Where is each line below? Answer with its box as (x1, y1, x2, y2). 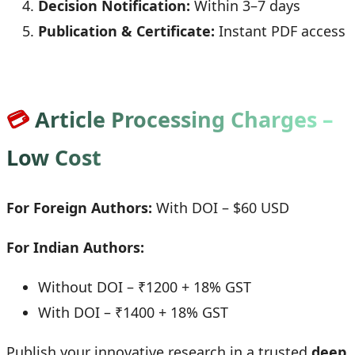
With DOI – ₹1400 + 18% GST (38, 302, 228, 322)
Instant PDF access (215, 21, 345, 40)
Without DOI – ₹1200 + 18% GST (38, 277, 251, 296)
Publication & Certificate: (38, 21, 215, 40)
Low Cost (6, 143, 101, 173)
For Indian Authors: (6, 237, 144, 257)
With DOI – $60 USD (152, 197, 289, 217)
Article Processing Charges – (35, 105, 334, 135)
